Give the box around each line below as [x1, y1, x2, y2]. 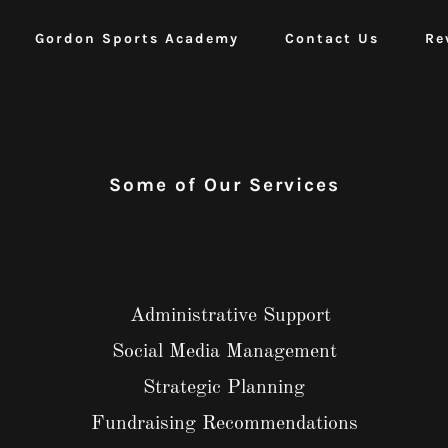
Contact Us [285, 29, 379, 47]
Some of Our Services [108, 174, 340, 196]
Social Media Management [111, 342, 337, 362]
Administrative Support [117, 306, 331, 326]
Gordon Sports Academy [35, 29, 239, 47]
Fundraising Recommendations [90, 414, 358, 434]
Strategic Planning [143, 378, 305, 398]
